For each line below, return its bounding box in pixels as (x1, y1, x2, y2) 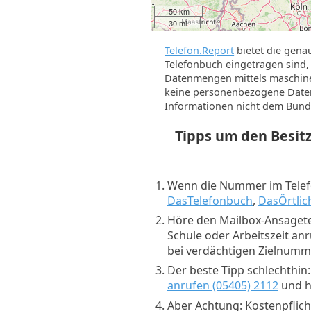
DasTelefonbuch (167, 192, 253, 208)
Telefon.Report (165, 43, 235, 57)
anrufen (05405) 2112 (167, 278, 278, 294)
